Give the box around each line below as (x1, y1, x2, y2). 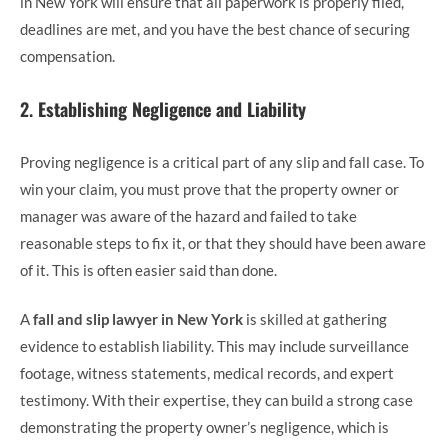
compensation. (20, 46, 115, 65)
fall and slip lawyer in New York (33, 310, 243, 329)
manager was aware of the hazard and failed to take (20, 206, 357, 225)
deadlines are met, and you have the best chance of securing (20, 19, 410, 38)
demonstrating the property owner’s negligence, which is (20, 418, 389, 437)
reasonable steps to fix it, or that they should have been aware (20, 233, 426, 252)
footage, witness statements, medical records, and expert (20, 364, 394, 383)
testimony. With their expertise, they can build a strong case (20, 391, 413, 410)
